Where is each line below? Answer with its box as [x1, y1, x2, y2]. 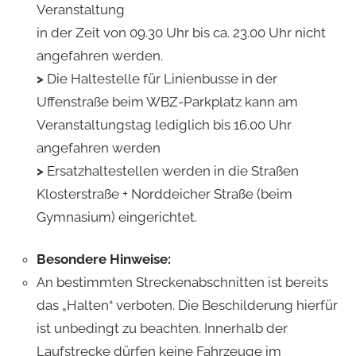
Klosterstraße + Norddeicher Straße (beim [36, 185, 292, 202]
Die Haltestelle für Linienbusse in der [46, 70, 277, 87]
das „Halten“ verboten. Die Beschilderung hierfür [36, 296, 338, 313]
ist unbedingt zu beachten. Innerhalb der [36, 319, 288, 336]
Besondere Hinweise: [36, 250, 171, 267]
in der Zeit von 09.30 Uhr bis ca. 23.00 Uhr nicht [36, 24, 326, 41]
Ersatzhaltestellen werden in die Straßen [43, 162, 299, 179]
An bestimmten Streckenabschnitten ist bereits [36, 273, 328, 290]
